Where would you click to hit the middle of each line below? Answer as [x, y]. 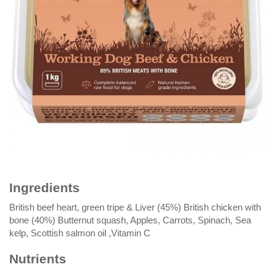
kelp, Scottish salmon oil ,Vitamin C [80, 233]
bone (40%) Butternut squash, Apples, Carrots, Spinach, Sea [130, 220]
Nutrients [38, 258]
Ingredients [45, 187]
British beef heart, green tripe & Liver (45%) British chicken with [135, 207]
